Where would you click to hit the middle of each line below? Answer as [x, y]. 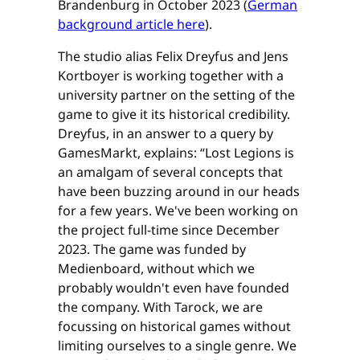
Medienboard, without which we [156, 269]
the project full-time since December [169, 230]
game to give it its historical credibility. [174, 115]
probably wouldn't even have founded [174, 288]
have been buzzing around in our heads [179, 192]
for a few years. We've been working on [178, 211]
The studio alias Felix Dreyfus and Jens [173, 57]
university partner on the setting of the [176, 95]
